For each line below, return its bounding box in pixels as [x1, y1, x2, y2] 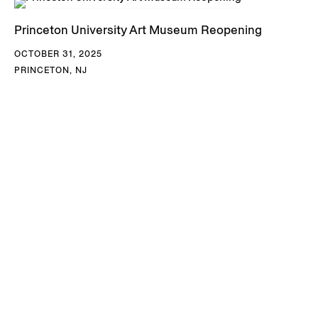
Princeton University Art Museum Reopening [14, 21, 262, 38]
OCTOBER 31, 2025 [14, 48, 102, 59]
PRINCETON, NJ [14, 64, 87, 75]
